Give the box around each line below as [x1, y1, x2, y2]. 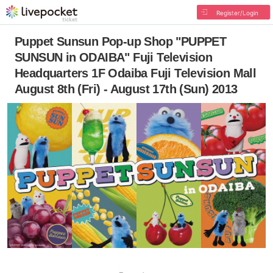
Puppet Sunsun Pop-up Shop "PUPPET [15, 35, 227, 48]
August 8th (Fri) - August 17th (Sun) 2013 [15, 82, 238, 96]
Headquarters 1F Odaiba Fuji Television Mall [15, 66, 257, 80]
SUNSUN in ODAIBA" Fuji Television [15, 51, 213, 64]
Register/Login [216, 9, 258, 16]
